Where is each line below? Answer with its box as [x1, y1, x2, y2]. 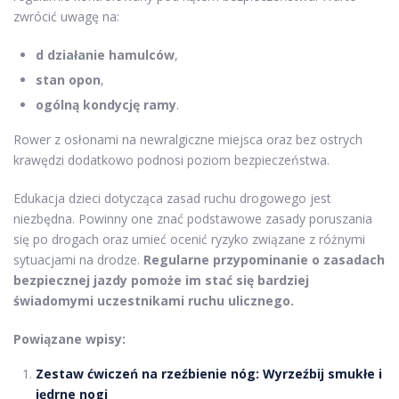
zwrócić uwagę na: [13, 8, 119, 25]
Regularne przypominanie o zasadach [143, 251, 385, 268]
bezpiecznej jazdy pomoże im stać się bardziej [13, 272, 309, 289]
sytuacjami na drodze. [13, 251, 143, 268]
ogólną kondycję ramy [36, 96, 176, 113]
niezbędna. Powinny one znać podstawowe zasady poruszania [13, 210, 372, 227]
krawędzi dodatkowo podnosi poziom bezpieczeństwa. [13, 151, 330, 168]
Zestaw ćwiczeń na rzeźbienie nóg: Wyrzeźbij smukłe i [36, 365, 382, 382]
